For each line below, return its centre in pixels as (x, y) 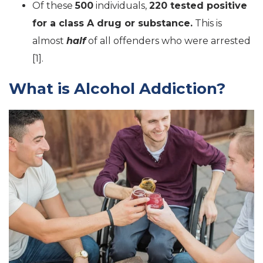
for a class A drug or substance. (112, 23)
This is (207, 23)
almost (49, 41)
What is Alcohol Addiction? (117, 88)
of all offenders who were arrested (168, 41)
